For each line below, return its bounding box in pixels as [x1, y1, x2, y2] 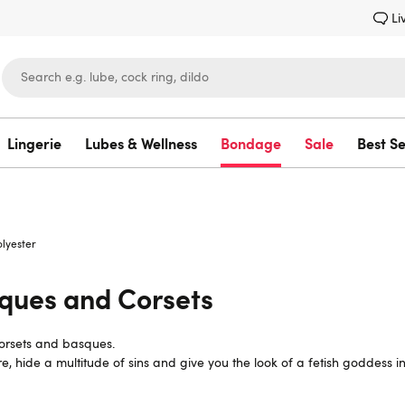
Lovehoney [171, 178, 234, 195]
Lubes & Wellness [85, 133, 197, 153]
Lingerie [7, 133, 61, 153]
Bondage [221, 133, 281, 153]
